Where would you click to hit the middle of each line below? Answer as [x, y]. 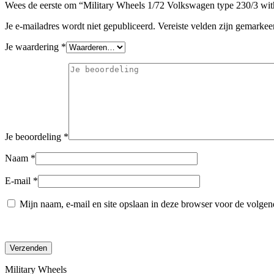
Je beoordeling [34, 136]
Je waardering [33, 46]
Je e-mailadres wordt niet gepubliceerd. [80, 26]
